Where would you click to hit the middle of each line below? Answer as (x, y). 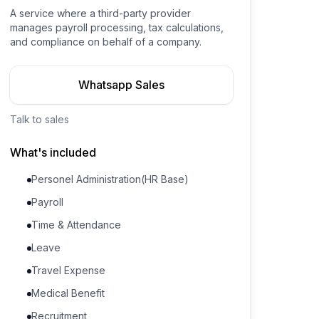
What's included (53, 152)
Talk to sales (40, 119)
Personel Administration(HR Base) (110, 179)
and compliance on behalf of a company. (106, 42)
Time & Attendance (77, 225)
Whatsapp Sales (122, 85)
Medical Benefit (68, 293)
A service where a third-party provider (101, 13)
